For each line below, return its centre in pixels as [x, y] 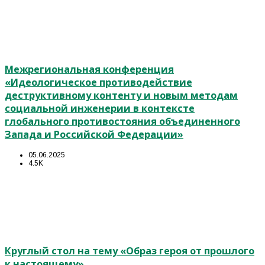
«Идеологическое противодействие [98, 83]
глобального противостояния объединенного [122, 122]
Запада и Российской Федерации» [94, 135]
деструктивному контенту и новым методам [121, 96]
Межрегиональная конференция [89, 70]
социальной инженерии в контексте [100, 109]
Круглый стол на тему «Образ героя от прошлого [130, 251]
